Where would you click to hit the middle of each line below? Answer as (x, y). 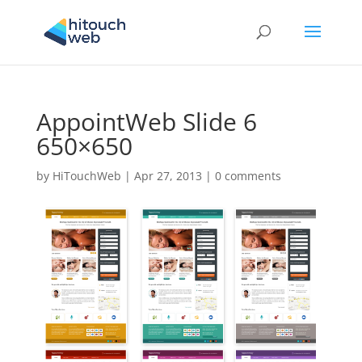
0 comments (248, 176)
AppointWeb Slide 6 (146, 122)
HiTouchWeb (86, 176)
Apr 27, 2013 (168, 176)
